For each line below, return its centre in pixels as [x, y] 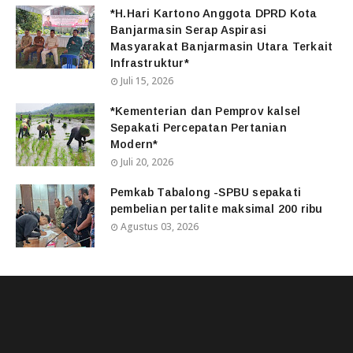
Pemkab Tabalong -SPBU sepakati [206, 193]
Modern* [134, 145]
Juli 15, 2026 [147, 81]
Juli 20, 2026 [147, 162]
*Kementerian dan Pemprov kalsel [206, 111]
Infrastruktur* [150, 63]
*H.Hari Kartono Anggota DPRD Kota [214, 14]
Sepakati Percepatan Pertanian [199, 128]
